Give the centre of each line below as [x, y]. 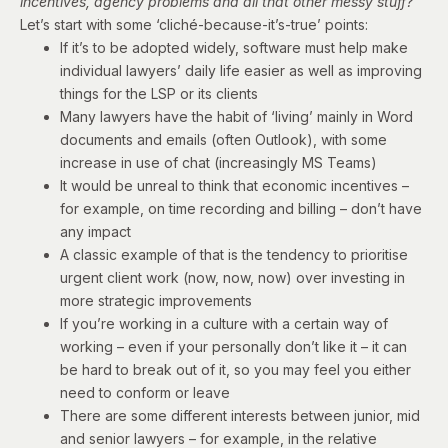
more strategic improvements [156, 300]
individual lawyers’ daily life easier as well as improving [241, 70]
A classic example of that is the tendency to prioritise [234, 254]
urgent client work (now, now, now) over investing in [232, 277]
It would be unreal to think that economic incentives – [234, 185]
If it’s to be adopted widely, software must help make [234, 47]
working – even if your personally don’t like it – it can [233, 346]
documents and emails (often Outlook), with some [223, 139]
